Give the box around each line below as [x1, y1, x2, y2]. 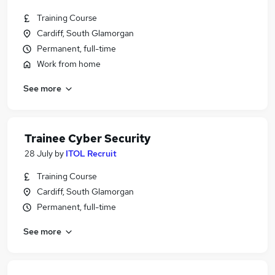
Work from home [37, 58, 101, 69]
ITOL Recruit [66, 148, 117, 159]
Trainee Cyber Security [25, 131, 151, 145]
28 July [25, 148, 53, 159]
